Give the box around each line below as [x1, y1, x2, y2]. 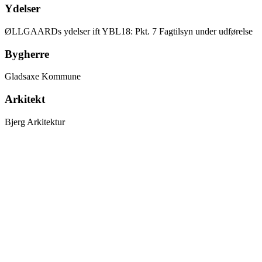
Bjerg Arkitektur [5, 116, 65, 127]
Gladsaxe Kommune [5, 71, 81, 82]
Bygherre [5, 47, 49, 60]
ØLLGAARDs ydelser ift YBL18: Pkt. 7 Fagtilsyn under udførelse [5, 26, 253, 36]
